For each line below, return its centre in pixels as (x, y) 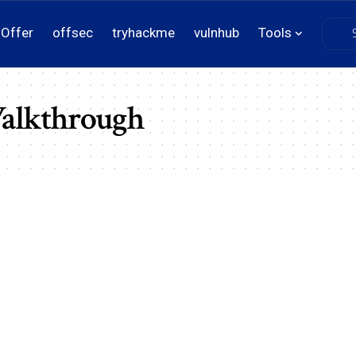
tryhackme (143, 33)
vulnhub (216, 33)
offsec (72, 33)
